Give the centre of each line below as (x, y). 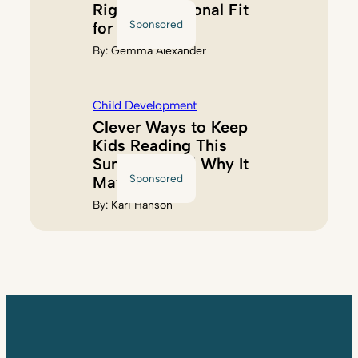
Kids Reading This (160, 146)
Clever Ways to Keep (171, 127)
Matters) (125, 183)
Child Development (145, 106)
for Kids (122, 28)
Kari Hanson (142, 205)
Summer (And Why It (171, 164)
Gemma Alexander (159, 51)
